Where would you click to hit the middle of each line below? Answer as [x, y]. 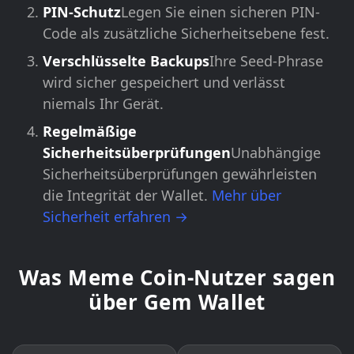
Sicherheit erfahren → [115, 217]
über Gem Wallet [177, 302]
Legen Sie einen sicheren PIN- [220, 12]
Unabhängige [276, 153]
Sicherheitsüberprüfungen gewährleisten [180, 174]
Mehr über [247, 195]
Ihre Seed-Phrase [266, 61]
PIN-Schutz [82, 12]
